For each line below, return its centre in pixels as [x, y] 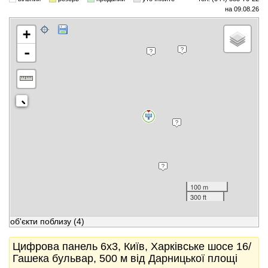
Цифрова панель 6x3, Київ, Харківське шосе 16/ [132, 246]
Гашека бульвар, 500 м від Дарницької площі [125, 258]
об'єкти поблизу [41, 221]
